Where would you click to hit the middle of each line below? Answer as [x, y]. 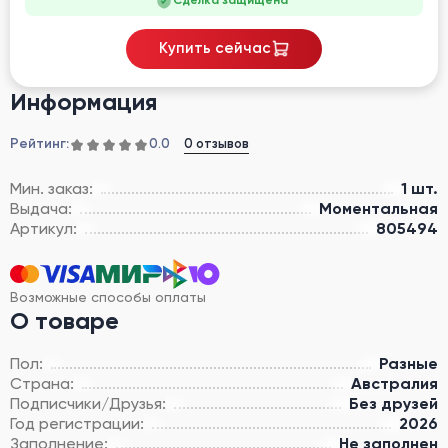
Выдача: [41, 208]
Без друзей [393, 403]
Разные [408, 363]
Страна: [42, 383]
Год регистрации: [77, 423]
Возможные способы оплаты [108, 296]
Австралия [394, 383]
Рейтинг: [39, 144]
